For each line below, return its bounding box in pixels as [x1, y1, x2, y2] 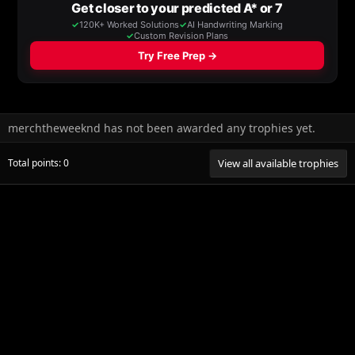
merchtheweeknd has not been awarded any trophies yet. [8, 120, 315, 136]
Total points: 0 [8, 155, 69, 170]
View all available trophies [218, 155, 338, 170]
